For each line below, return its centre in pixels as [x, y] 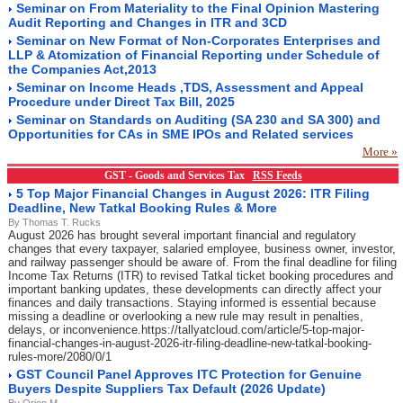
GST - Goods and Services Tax [178, 175]
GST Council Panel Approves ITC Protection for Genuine [189, 374]
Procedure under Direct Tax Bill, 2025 [121, 102]
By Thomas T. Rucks [54, 222]
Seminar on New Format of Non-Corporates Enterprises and [198, 40]
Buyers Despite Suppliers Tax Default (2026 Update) [167, 389]
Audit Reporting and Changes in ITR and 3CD [148, 22]
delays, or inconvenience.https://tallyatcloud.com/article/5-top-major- [186, 330]
